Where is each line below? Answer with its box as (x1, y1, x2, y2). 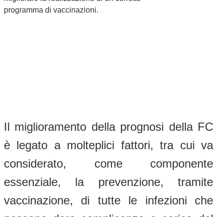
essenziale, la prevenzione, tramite (4, 175, 213, 188)
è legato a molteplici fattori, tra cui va (4, 138, 213, 152)
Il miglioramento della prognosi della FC (4, 120, 213, 133)
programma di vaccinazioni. (4, 5, 98, 14)
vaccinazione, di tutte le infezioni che (4, 193, 213, 207)
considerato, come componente (4, 156, 213, 170)
